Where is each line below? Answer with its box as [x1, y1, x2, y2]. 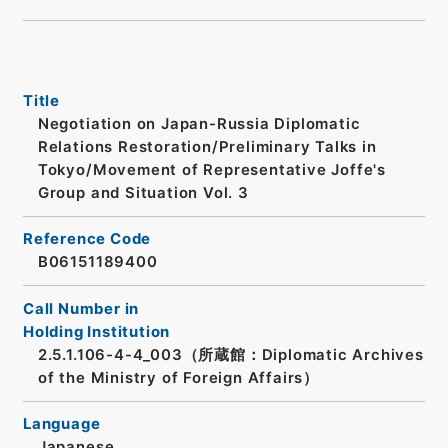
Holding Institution [22, 322, 171, 341]
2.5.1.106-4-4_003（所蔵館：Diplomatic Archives [37, 345, 424, 364]
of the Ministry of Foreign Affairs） [37, 368, 320, 387]
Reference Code [22, 230, 152, 249]
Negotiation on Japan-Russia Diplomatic [37, 114, 361, 133]
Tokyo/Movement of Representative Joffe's [37, 160, 387, 179]
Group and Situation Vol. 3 [37, 183, 249, 202]
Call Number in [22, 299, 140, 318]
